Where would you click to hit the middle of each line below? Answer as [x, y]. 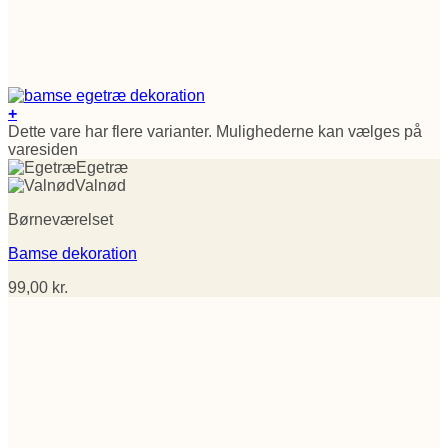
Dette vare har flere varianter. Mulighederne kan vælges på [215, 131]
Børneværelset [60, 219]
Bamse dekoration [72, 253]
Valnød [100, 185]
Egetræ [102, 167]
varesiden [43, 149]
